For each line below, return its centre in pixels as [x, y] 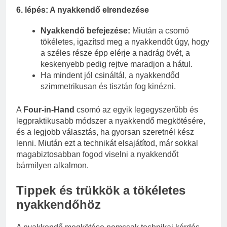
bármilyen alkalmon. [52, 166]
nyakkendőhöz [59, 205]
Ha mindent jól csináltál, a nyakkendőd [110, 75]
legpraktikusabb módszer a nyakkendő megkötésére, [111, 121]
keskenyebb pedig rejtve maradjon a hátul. [117, 64]
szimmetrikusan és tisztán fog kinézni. [108, 87]
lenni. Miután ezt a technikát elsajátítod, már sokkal [107, 143]
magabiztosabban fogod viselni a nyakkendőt [97, 155]
